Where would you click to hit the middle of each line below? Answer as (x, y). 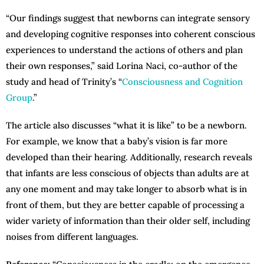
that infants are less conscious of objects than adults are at (128, 173)
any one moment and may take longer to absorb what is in (126, 189)
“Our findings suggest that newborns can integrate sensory (128, 18)
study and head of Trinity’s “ (64, 82)
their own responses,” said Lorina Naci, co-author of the (122, 66)
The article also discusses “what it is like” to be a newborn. (126, 126)
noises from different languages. (72, 237)
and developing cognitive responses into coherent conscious (131, 34)
